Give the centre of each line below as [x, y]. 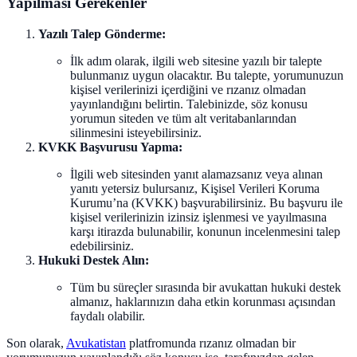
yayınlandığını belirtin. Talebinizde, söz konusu [189, 104]
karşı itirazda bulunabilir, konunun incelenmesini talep [205, 232]
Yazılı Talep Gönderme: [102, 34]
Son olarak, [36, 343]
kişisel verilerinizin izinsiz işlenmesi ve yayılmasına [198, 218]
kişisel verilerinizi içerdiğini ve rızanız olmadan [188, 90]
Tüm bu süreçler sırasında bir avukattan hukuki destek [206, 288]
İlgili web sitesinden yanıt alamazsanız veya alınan [196, 175]
